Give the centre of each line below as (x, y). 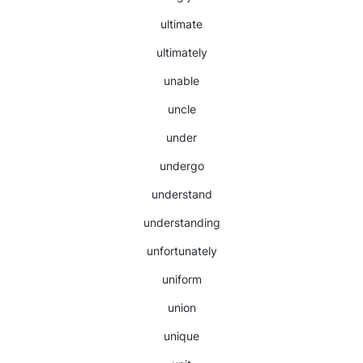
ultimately (181, 52)
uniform (181, 279)
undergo (181, 166)
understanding (181, 222)
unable (181, 81)
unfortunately (181, 251)
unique (181, 336)
